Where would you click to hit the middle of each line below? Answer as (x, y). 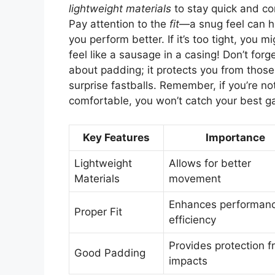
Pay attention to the (119, 24)
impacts (188, 261)
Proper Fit (98, 211)
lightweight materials (120, 9)
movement (195, 178)
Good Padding (110, 253)
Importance (235, 137)
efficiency (192, 219)
